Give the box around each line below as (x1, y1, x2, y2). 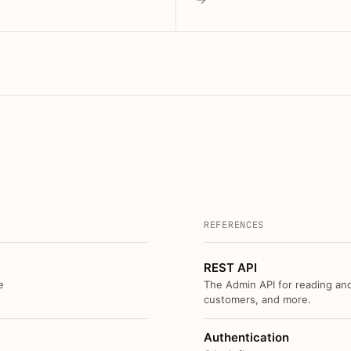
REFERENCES (204, 219, 265, 230)
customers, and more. (204, 293, 311, 306)
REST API (204, 260, 257, 275)
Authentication (204, 330, 289, 346)
